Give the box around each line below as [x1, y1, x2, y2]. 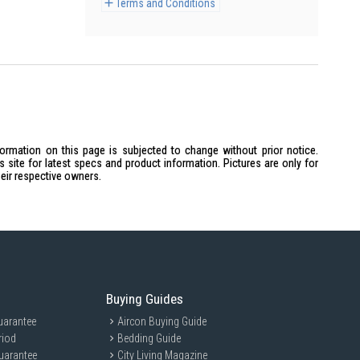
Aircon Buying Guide [117, 315, 207, 328]
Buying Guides [106, 291, 184, 307]
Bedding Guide [117, 332, 182, 345]
